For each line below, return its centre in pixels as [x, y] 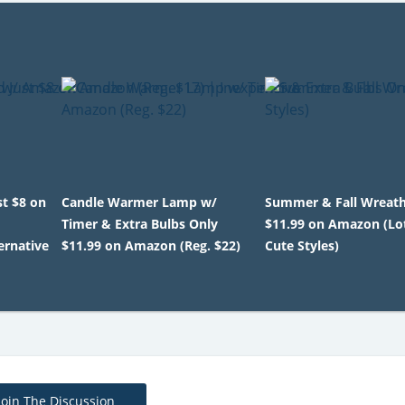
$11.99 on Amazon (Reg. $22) [151, 245]
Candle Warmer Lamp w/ [139, 202]
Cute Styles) [302, 245]
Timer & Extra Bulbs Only [139, 224]
